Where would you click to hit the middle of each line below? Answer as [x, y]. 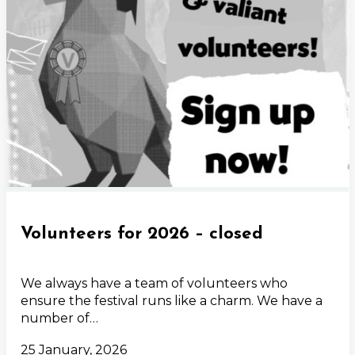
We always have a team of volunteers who [155, 283]
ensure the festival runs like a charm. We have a [172, 300]
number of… [60, 318]
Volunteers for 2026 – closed [142, 234]
